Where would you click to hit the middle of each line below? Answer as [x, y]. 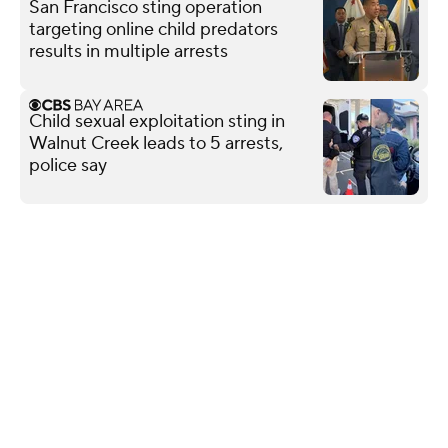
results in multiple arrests [128, 51]
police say [68, 165]
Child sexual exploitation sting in [157, 121]
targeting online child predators [153, 29]
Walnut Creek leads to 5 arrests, [156, 143]
